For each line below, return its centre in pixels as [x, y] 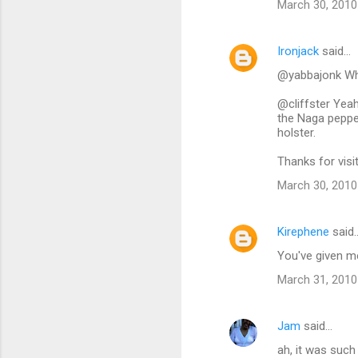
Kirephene [303, 232]
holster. [296, 133]
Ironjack [298, 52]
